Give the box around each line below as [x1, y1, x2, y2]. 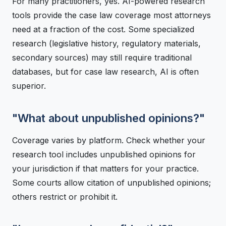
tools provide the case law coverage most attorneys [12, 10, 211, 21]
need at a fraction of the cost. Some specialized [12, 24, 194, 35]
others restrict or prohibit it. [12, 192, 118, 202]
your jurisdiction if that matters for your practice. [12, 163, 199, 174]
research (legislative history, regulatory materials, [12, 38, 201, 49]
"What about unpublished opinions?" [12, 111, 205, 125]
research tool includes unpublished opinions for [12, 149, 196, 160]
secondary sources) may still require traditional [12, 52, 192, 63]
